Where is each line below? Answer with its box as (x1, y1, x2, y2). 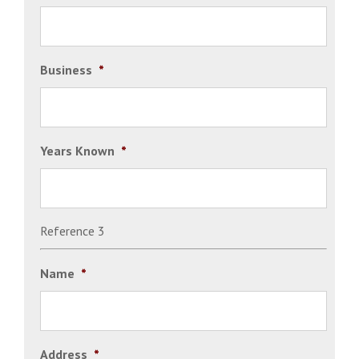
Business (40, 61, 92, 78)
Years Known (40, 142, 115, 159)
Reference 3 (40, 222, 105, 239)
